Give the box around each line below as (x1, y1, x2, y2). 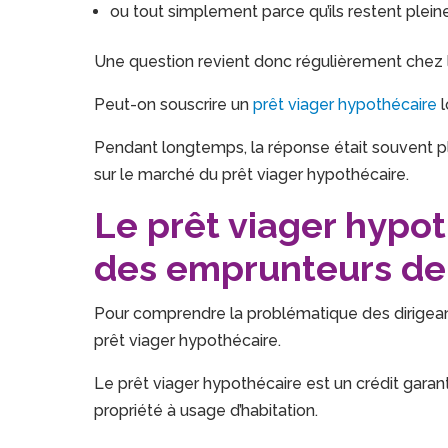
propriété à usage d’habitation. (94, 401, 319, 421)
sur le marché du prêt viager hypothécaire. (94, 165, 410, 185)
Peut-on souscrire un (94, 95, 254, 115)
